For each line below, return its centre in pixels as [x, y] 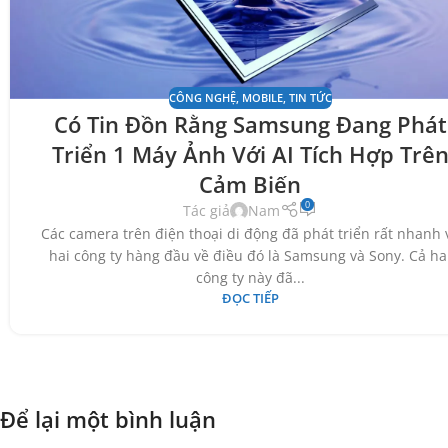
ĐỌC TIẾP [250, 299]
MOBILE [262, 97]
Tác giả [207, 211]
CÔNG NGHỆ [202, 97]
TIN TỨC [310, 97]
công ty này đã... [250, 278]
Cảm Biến [250, 183]
